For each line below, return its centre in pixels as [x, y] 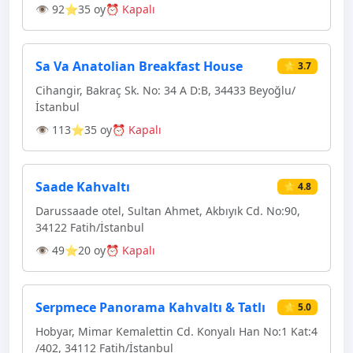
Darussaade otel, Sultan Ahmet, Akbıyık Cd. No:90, [168, 211]
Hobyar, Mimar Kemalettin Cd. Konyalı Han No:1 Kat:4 [176, 331]
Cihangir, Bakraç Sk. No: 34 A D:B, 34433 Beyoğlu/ [165, 90]
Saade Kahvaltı [83, 187]
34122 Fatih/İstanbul [90, 227]
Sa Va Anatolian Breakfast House [139, 66]
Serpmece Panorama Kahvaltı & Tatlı [150, 307]
